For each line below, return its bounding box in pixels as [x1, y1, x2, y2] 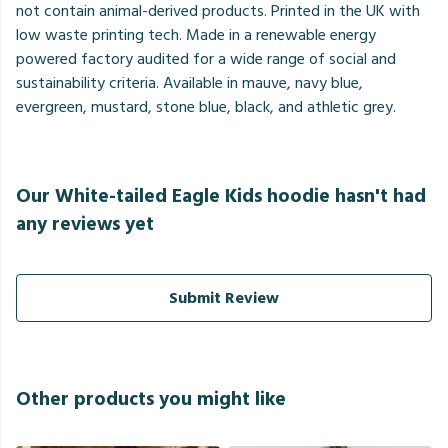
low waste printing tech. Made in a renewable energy [16, 22, 376, 49]
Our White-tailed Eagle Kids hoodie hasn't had [16, 181, 426, 213]
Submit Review [169, 285, 279, 312]
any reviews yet [16, 209, 154, 241]
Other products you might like [16, 384, 286, 416]
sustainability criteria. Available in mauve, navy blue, [16, 70, 363, 97]
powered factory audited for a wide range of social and [16, 46, 396, 73]
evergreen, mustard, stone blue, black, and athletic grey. [16, 94, 396, 121]
